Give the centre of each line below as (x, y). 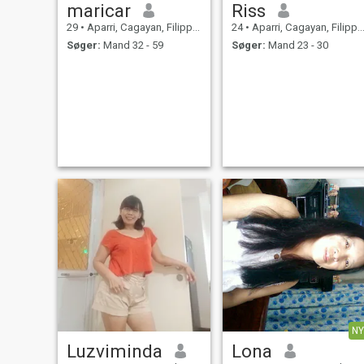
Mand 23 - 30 (297, 45)
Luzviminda (114, 351)
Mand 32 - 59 (132, 45)
